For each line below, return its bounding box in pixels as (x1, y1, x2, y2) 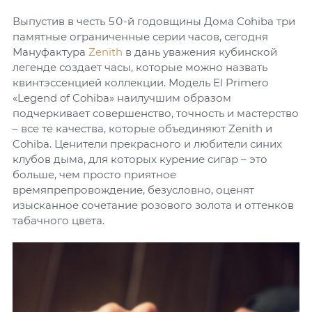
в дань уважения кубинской (123, 45, 277, 58)
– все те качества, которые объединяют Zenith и (13, 122, 272, 135)
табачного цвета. (13, 214, 104, 227)
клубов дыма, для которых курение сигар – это (13, 153, 267, 166)
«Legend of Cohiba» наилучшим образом (13, 91, 231, 104)
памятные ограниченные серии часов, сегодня (13, 30, 268, 43)
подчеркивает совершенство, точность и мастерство (13, 107, 299, 120)
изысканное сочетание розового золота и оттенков (13, 198, 294, 212)
